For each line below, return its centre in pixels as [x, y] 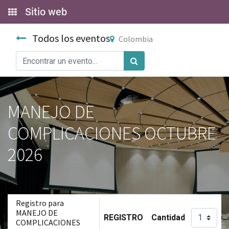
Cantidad [168, 217]
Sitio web [46, 12]
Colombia [136, 39]
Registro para [40, 203]
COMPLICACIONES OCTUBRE [112, 133]
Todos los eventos [71, 38]
